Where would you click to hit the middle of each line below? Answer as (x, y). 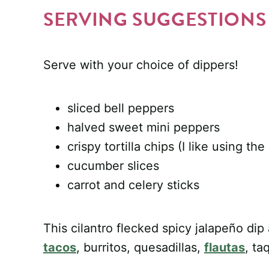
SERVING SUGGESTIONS (155, 19)
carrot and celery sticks (133, 185)
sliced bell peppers (121, 108)
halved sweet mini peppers (144, 127)
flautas (225, 247)
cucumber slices (113, 165)
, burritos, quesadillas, (140, 247)
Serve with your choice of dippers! (141, 65)
